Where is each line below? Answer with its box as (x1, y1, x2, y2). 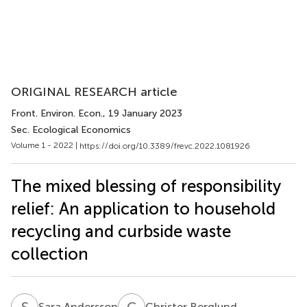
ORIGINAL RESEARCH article (11, 84, 177, 99)
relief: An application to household (11, 198, 275, 219)
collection (11, 243, 88, 264)
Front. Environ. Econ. (11, 108, 103, 119)
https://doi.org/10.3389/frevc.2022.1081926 (79, 140, 250, 151)
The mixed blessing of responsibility (11, 175, 281, 196)
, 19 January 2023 (103, 108, 182, 119)
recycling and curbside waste (11, 221, 231, 241)
